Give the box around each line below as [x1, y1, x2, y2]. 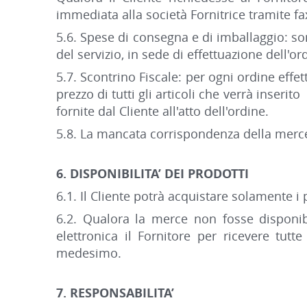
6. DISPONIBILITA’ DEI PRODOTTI [56, 165, 249, 182]
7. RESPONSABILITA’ [56, 284, 174, 301]
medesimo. [56, 245, 121, 261]
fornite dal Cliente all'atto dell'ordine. [56, 103, 269, 119]
